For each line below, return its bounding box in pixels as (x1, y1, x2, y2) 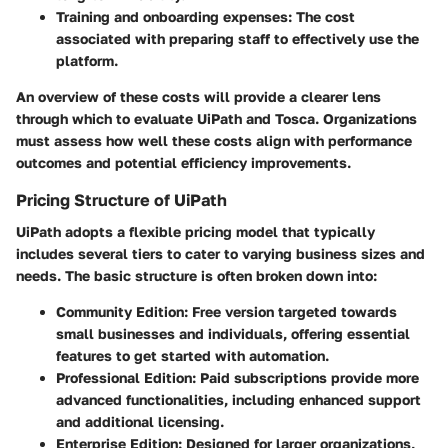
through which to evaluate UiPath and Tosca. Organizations (16, 110, 417, 128)
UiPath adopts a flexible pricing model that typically (16, 223, 375, 241)
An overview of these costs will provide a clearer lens (16, 88, 381, 106)
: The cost (288, 8, 355, 26)
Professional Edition (56, 369, 192, 387)
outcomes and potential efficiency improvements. (16, 154, 351, 172)
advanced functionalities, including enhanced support (56, 391, 421, 409)
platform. (56, 52, 118, 70)
